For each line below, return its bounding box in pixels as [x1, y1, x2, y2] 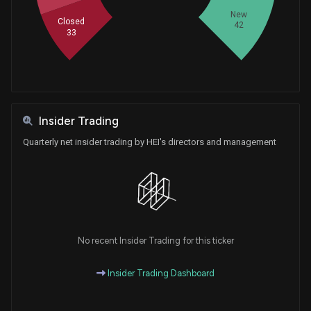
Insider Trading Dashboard [106, 267, 215, 278]
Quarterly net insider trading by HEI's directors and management [23, 136, 276, 147]
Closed [58, 16, 85, 26]
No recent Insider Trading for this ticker [77, 235, 234, 246]
